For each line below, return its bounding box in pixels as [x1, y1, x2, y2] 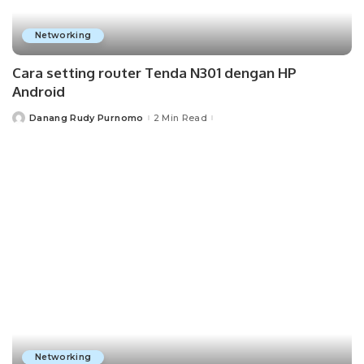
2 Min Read [153, 111, 207, 123]
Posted [11, 115, 48, 127]
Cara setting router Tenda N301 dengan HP [12, 64, 297, 82]
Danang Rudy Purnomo [29, 111, 144, 123]
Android [12, 83, 65, 101]
